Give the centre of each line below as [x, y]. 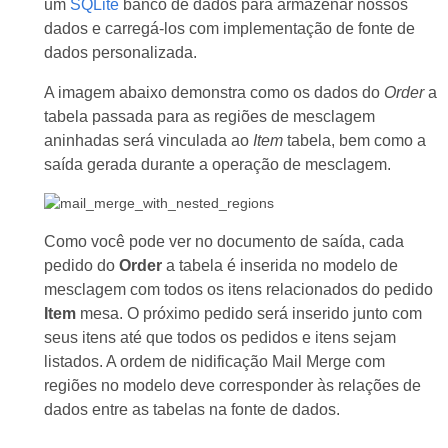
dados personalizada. [120, 52]
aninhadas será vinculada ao [148, 140]
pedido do [81, 265]
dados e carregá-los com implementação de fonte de [229, 28]
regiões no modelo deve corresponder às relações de [232, 385]
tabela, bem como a [354, 140]
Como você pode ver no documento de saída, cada [223, 241]
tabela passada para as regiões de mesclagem [209, 116]
